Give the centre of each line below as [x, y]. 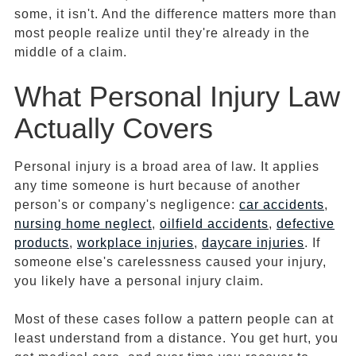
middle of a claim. [71, 52]
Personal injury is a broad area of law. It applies [167, 167]
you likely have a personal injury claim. [139, 281]
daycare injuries [253, 243]
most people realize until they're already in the [162, 33]
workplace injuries [135, 243]
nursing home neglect [83, 224]
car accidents [282, 205]
